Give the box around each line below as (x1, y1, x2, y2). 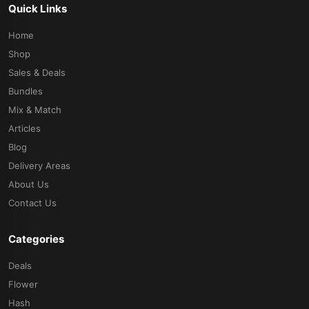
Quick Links (8, 1, 67, 15)
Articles (8, 122, 41, 134)
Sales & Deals (8, 66, 66, 78)
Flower (8, 278, 38, 290)
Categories (8, 232, 64, 246)
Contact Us (8, 197, 57, 208)
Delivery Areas (8, 159, 70, 171)
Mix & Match (8, 103, 61, 115)
